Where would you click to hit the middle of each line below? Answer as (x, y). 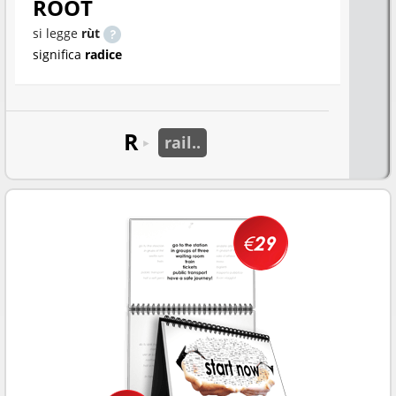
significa (59, 54)
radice (103, 54)
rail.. (183, 142)
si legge (57, 33)
